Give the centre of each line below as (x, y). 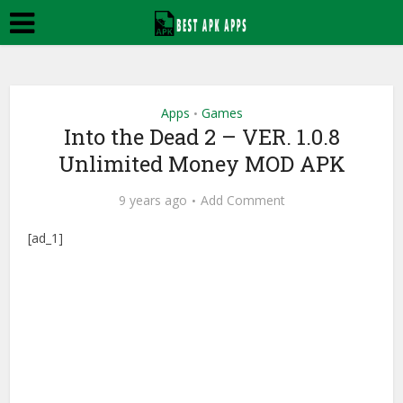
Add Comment (242, 200)
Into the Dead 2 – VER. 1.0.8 (201, 137)
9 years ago (152, 200)
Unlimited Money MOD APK (201, 164)
